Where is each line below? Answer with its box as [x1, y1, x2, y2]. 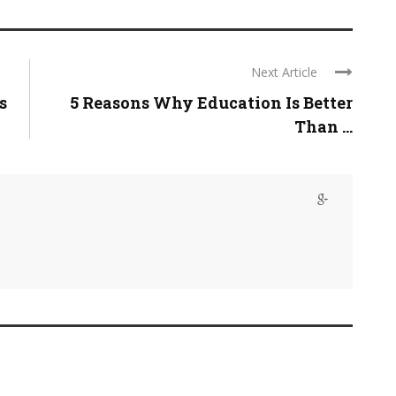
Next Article [251, 64, 317, 81]
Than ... [294, 116, 353, 138]
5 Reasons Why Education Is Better [70, 92, 353, 114]
